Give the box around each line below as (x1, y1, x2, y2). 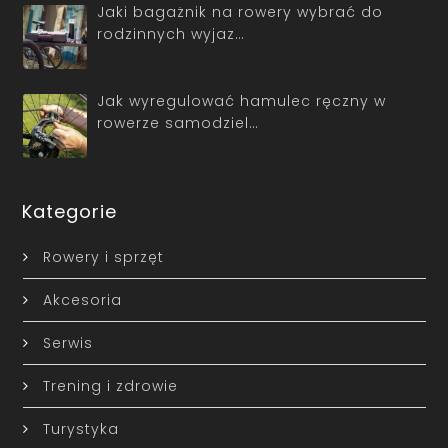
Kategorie (22, 199, 118, 225)
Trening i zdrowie (42, 376, 178, 397)
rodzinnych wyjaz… (97, 23, 245, 44)
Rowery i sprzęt (42, 247, 164, 268)
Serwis (42, 333, 93, 354)
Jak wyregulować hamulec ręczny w (97, 90, 386, 111)
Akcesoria (42, 290, 122, 311)
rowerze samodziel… (97, 112, 259, 133)
